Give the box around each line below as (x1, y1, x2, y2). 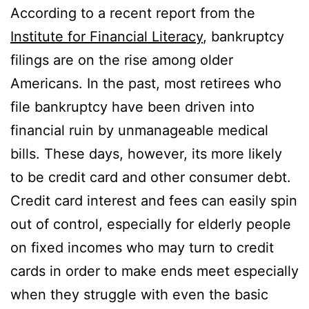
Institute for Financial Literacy (10, 28, 203, 45)
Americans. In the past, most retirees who (10, 74, 281, 92)
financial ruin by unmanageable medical (10, 121, 268, 139)
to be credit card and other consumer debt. (10, 168, 291, 186)
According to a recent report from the (10, 4, 255, 21)
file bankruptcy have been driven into (10, 98, 255, 115)
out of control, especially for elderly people (10, 215, 291, 232)
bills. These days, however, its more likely (10, 145, 282, 162)
